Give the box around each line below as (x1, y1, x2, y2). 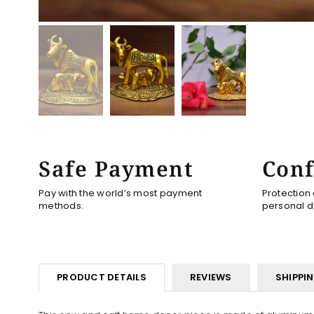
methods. (39, 198, 84, 212)
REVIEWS (189, 270, 232, 284)
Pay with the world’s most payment (39, 186, 203, 200)
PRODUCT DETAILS (57, 270, 146, 284)
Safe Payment (39, 153, 193, 183)
